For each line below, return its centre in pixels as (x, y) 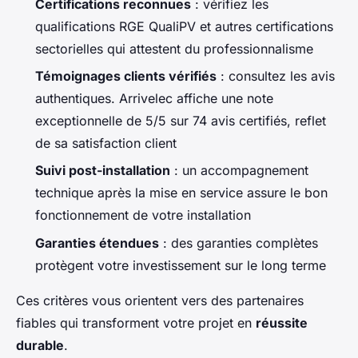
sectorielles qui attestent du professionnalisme (174, 48)
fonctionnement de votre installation (143, 215)
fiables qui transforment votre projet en (136, 322)
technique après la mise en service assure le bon (181, 193)
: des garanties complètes (239, 243)
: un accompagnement (239, 171)
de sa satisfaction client (106, 143)
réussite (282, 322)
